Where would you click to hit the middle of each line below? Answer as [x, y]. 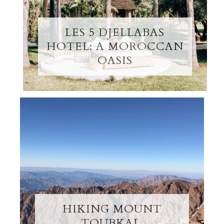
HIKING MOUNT [112, 209]
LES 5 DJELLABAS [115, 33]
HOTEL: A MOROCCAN [115, 47]
